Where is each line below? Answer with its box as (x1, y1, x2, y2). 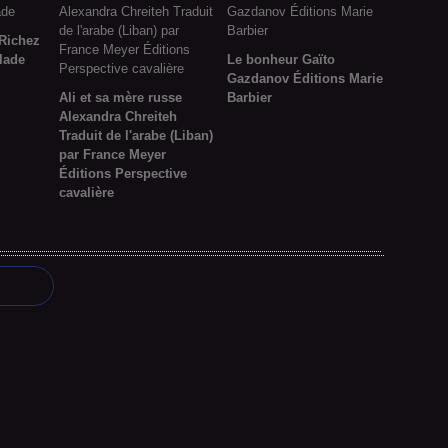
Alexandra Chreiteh (59, 109, 177, 124)
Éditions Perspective (59, 166, 187, 181)
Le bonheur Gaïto (226, 52, 335, 67)
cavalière (59, 185, 114, 200)
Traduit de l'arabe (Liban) (59, 128, 213, 143)
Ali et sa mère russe (59, 90, 182, 105)
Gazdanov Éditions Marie (226, 71, 383, 86)
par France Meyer (59, 147, 166, 162)
